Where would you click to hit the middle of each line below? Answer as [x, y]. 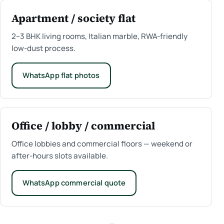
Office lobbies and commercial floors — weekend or [102, 143]
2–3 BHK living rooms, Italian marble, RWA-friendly [99, 36]
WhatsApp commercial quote [74, 183]
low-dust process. [43, 48]
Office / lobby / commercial [83, 126]
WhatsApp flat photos [61, 75]
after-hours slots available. [59, 155]
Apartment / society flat [73, 18]
